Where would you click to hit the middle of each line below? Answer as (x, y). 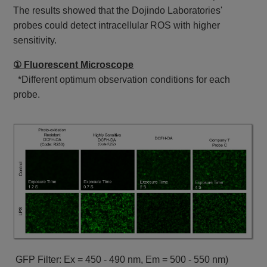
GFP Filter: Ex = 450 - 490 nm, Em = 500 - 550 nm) (121, 259)
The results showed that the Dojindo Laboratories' (118, 11)
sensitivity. (35, 41)
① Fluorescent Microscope (74, 65)
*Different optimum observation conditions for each (122, 80)
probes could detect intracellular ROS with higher (117, 26)
